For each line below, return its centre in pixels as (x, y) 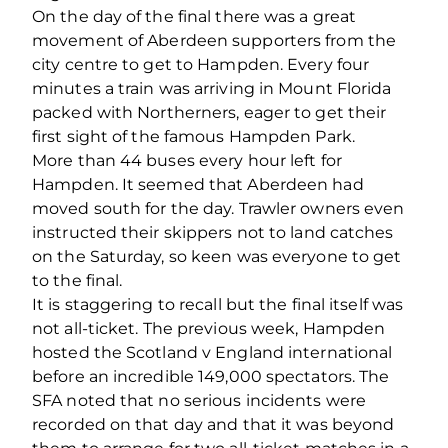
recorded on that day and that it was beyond (213, 424)
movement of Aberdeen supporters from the (214, 40)
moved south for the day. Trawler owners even (218, 208)
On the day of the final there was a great (194, 16)
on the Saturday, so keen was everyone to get (217, 256)
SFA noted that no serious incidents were (199, 400)
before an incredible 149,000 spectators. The (211, 376)
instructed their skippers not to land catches (213, 232)
